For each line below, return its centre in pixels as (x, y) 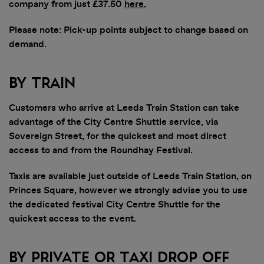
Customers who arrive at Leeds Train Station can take (124, 108)
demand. (29, 44)
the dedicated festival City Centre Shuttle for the (115, 204)
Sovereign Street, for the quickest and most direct (118, 136)
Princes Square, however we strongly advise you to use (128, 190)
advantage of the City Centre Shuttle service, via (113, 122)
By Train (42, 83)
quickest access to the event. (72, 219)
